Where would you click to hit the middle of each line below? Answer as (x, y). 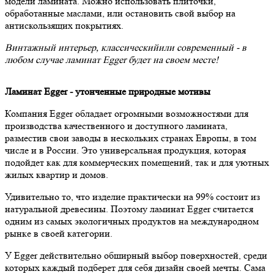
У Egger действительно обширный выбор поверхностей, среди (136, 255)
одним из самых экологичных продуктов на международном (132, 221)
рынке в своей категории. (59, 233)
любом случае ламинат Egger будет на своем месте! (112, 59)
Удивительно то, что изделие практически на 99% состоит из (132, 196)
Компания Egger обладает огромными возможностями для (127, 113)
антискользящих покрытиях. (64, 25)
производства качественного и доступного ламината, (116, 125)
